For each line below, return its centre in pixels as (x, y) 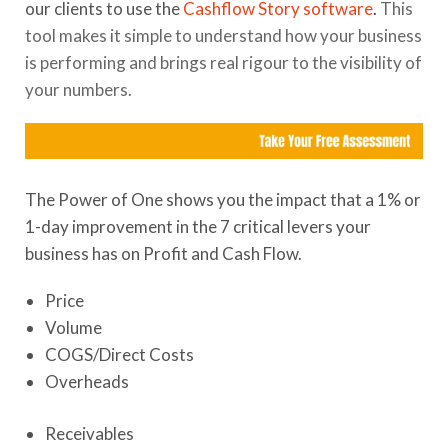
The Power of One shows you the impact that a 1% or (223, 199)
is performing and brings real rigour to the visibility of (223, 62)
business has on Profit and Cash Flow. (163, 253)
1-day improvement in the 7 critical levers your (198, 226)
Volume (73, 327)
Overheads (87, 381)
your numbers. (78, 89)
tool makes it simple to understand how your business (223, 35)
